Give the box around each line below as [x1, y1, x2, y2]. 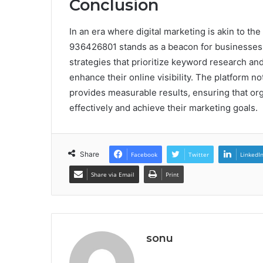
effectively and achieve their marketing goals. [69, 102, 258, 113]
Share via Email [91, 170, 134, 178]
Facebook [131, 150, 157, 159]
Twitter [188, 150, 209, 159]
